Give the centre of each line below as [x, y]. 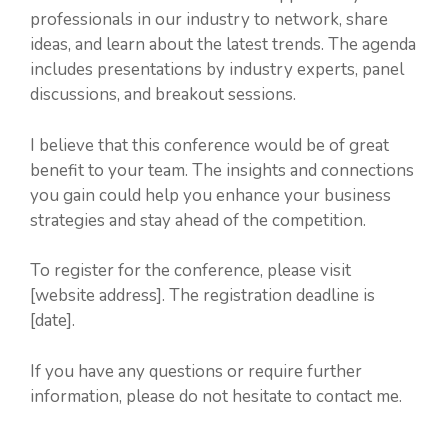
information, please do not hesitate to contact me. [216, 396]
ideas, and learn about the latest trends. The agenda [223, 44]
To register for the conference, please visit [190, 270]
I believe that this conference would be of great [209, 145]
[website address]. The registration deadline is [202, 295]
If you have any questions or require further [196, 371]
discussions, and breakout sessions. [163, 94]
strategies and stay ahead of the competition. [198, 220]
